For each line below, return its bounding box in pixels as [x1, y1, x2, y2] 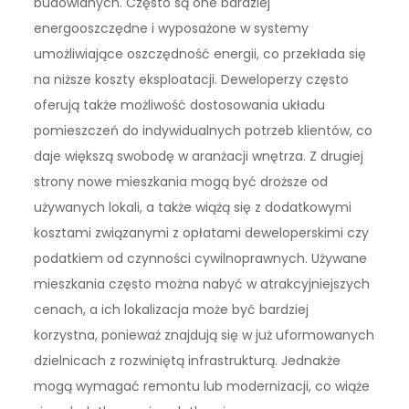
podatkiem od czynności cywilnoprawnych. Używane [34, 249, 368, 268]
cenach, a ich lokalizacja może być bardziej [34, 300, 309, 320]
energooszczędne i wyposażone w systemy [34, 19, 309, 38]
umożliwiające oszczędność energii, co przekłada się [34, 45, 367, 64]
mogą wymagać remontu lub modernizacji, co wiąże [34, 377, 371, 396]
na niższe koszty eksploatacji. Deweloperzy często [34, 70, 350, 89]
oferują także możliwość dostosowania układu [34, 96, 326, 115]
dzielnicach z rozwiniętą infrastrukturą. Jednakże [34, 351, 341, 371]
